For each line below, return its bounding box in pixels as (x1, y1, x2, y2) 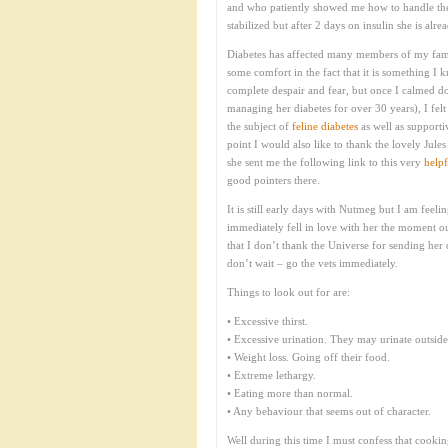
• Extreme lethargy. (227, 369, 316, 381)
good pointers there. (227, 174, 320, 186)
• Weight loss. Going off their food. (227, 351, 390, 363)
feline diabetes (292, 120, 358, 132)
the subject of (227, 120, 292, 132)
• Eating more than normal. (227, 387, 353, 399)
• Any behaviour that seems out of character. (227, 405, 431, 417)
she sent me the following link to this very (227, 156, 424, 168)
